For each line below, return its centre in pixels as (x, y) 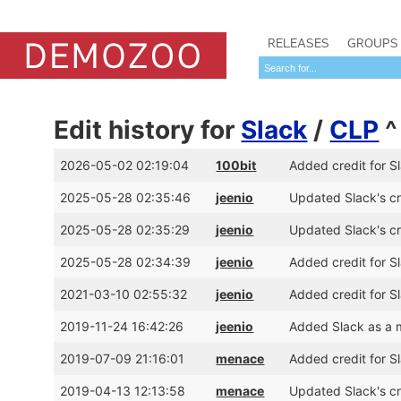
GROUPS (373, 43)
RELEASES (299, 43)
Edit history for (148, 130)
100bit (236, 165)
